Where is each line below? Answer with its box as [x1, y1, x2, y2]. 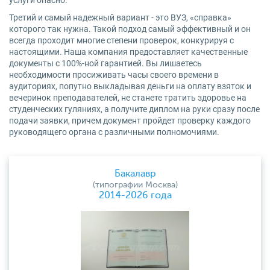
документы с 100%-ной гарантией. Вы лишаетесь [9, 58, 202, 68]
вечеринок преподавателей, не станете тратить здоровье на [9, 93, 246, 102]
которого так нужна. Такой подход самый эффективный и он [9, 24, 251, 34]
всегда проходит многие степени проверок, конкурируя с [9, 36, 234, 45]
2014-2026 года [98, 191, 172, 201]
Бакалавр [114, 169, 156, 179]
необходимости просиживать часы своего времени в [9, 70, 219, 80]
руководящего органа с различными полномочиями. [9, 127, 219, 137]
